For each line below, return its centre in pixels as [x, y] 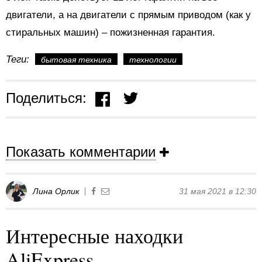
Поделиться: [46, 98]
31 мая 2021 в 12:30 [218, 191]
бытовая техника [76, 60]
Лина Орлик [56, 191]
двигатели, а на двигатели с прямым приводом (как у [128, 15]
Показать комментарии [81, 151]
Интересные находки [94, 235]
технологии [153, 60]
